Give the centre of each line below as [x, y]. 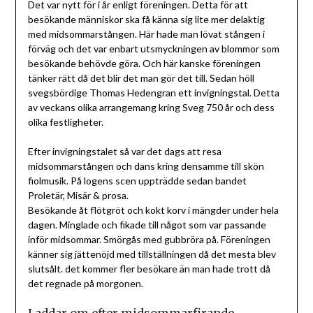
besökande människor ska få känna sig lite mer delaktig [146, 20]
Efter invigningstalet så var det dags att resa [124, 152]
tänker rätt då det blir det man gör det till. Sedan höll [141, 78]
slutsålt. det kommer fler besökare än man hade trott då [149, 269]
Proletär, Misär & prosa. [78, 196]
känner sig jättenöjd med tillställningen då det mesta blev [152, 254]
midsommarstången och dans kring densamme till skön [146, 166]
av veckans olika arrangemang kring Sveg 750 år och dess [151, 108]
